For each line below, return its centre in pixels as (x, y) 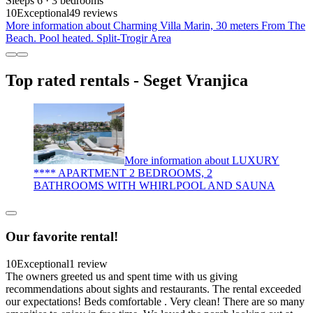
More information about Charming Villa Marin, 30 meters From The (155, 25)
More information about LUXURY (202, 161)
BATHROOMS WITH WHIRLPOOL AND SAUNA (154, 186)
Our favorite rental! (62, 236)
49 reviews (93, 13)
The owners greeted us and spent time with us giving (122, 276)
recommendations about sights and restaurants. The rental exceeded (153, 289)
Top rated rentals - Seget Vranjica (127, 80)
